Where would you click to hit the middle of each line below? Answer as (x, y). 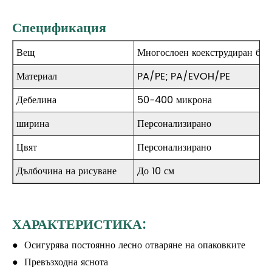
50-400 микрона (175, 100)
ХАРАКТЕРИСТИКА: (79, 225)
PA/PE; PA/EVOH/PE (184, 77)
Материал (37, 77)
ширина (33, 124)
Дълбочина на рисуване (66, 172)
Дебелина (36, 100)
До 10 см (156, 172)
